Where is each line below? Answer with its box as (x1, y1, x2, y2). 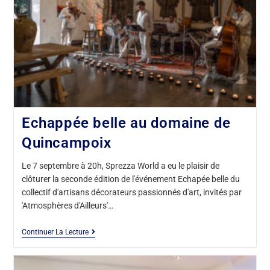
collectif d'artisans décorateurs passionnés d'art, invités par (21, 187, 242, 198)
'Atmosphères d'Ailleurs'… (21, 201, 113, 211)
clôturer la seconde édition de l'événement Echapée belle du (21, 174, 240, 184)
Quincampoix (21, 134, 111, 152)
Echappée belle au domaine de (21, 115, 231, 132)
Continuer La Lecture (21, 228, 89, 237)
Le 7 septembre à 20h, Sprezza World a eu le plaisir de (21, 161, 219, 171)
